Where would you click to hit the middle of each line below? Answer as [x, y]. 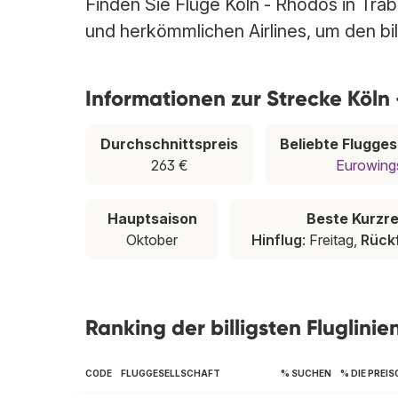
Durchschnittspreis [170, 144]
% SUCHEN [306, 374]
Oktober [152, 240]
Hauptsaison [152, 219]
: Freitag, [331, 240]
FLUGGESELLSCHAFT [171, 374]
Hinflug [276, 240]
